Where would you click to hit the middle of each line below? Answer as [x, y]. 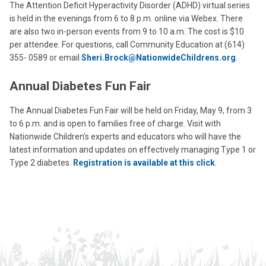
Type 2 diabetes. [41, 163]
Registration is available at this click [144, 163]
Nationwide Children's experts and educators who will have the [125, 137]
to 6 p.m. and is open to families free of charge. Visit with [115, 123]
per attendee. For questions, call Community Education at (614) [127, 45]
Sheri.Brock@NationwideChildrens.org [159, 58]
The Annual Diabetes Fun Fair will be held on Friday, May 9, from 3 [131, 110]
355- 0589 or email [45, 58]
